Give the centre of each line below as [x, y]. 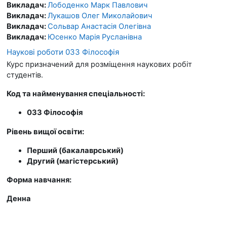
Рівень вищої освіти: [46, 131]
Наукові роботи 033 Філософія [63, 52]
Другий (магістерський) [73, 161]
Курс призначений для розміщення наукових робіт [99, 64]
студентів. [25, 75]
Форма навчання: [40, 180]
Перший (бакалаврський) [75, 150]
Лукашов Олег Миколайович [100, 15]
